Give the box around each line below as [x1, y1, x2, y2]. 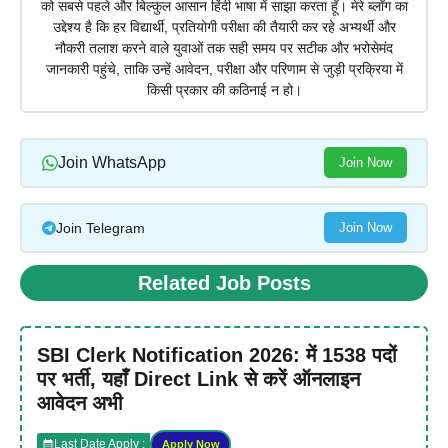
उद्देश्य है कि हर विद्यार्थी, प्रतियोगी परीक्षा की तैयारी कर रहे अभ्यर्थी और [52, 19, 396, 36]
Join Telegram [55, 219, 145, 236]
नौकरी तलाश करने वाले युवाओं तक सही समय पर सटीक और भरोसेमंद [55, 40, 393, 57]
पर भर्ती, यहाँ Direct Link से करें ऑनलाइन [37, 367, 360, 390]
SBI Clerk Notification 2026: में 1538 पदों [37, 343, 397, 366]
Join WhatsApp [57, 154, 166, 172]
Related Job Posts [137, 271, 311, 294]
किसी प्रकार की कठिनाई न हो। [146, 82, 302, 99]
